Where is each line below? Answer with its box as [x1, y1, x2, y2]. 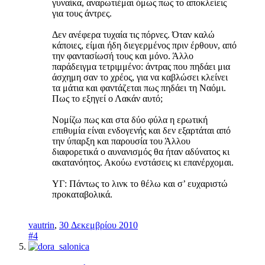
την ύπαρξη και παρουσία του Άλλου [52, 135, 190, 146]
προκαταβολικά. [52, 189, 112, 199]
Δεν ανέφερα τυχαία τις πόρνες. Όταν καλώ [52, 29, 215, 40]
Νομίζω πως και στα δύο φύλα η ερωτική [52, 114, 208, 125]
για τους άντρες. [52, 8, 112, 18]
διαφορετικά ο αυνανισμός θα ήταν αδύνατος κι [52, 146, 230, 157]
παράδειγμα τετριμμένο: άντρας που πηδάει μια [52, 61, 230, 72]
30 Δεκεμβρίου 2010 [59, 219, 138, 230]
